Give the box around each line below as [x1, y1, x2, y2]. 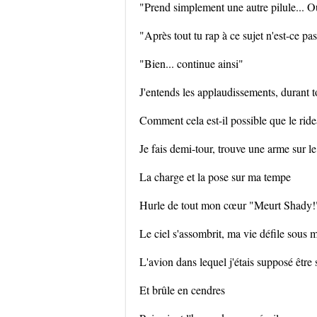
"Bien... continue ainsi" [139, 56, 243, 71]
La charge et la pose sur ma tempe [139, 169, 291, 184]
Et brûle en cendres [139, 282, 225, 297]
